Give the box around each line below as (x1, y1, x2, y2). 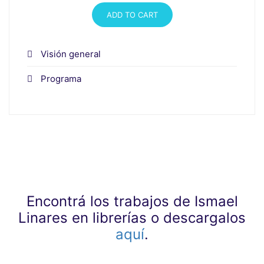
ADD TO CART (106, 9, 158, 19)
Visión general (41, 48, 101, 60)
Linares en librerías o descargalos (18, 209, 246, 226)
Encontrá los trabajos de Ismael (26, 192, 238, 210)
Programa (41, 72, 81, 84)
